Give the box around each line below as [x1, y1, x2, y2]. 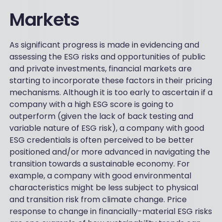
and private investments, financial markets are [9, 62, 192, 74]
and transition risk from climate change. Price [9, 193, 187, 205]
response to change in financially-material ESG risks [9, 205, 212, 217]
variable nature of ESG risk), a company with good [9, 122, 204, 134]
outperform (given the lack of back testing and [9, 110, 193, 122]
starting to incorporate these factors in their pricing [9, 74, 212, 86]
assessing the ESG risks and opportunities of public [9, 51, 206, 62]
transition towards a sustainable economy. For [9, 158, 190, 169]
